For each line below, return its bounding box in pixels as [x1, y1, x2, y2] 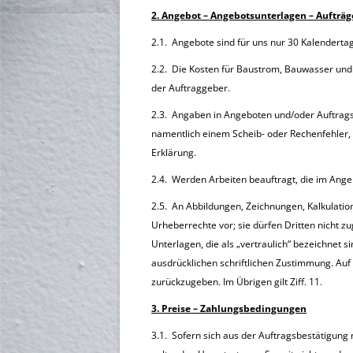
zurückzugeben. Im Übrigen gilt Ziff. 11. [151, 275, 322, 288]
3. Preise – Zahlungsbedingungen [151, 302, 307, 315]
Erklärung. [151, 146, 196, 159]
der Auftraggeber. [151, 81, 230, 95]
